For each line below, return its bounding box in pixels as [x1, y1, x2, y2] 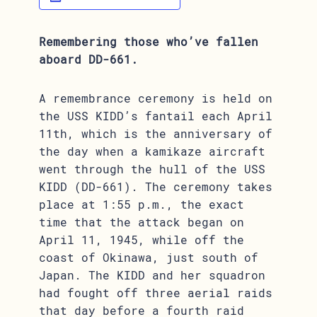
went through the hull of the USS [39, 161, 266, 176]
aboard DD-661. [39, 52, 139, 67]
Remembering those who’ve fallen [39, 34, 259, 49]
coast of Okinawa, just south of [39, 250, 259, 265]
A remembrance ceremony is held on [39, 91, 273, 105]
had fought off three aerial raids [39, 285, 273, 300]
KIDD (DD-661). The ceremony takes [39, 179, 273, 194]
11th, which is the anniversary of [39, 126, 273, 141]
